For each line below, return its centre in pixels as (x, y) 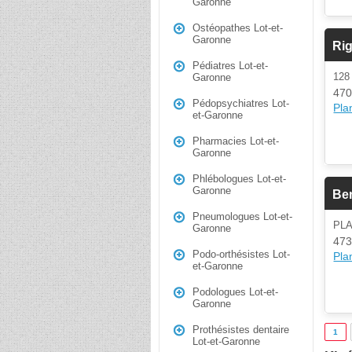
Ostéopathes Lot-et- (238, 28)
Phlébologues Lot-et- (239, 179)
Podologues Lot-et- (235, 292)
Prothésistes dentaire (241, 330)
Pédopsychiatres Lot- (241, 103)
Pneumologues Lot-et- (242, 216)
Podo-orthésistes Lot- (241, 254)
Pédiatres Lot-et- (230, 66)
